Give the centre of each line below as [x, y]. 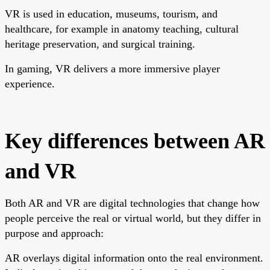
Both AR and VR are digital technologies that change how [132, 203]
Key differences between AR [135, 141]
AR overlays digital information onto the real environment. [134, 258]
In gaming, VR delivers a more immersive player [112, 68]
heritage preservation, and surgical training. [100, 44]
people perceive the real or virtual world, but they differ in [133, 218]
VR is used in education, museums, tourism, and [111, 14]
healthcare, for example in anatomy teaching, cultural [122, 29]
